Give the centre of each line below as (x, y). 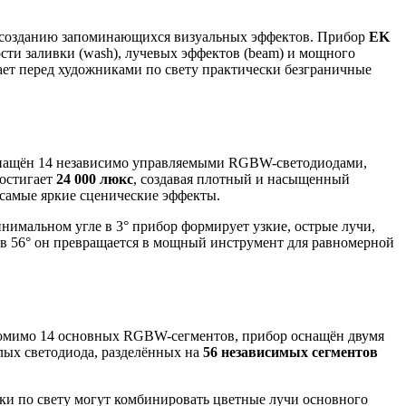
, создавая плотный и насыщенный (242, 179)
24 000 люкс (95, 179)
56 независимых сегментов (290, 352)
